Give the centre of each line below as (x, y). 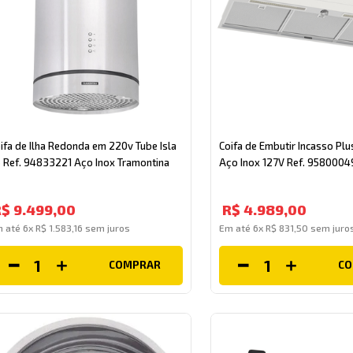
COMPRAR (134, 265)
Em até (236, 227)
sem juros (107, 227)
